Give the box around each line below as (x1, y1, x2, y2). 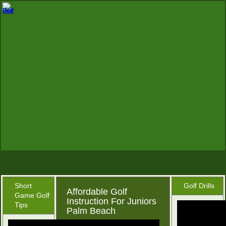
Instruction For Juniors (66, 196, 156, 206)
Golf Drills (184, 181, 215, 190)
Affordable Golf (66, 186, 127, 197)
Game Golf (14, 191, 49, 199)
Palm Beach (66, 205, 116, 216)
